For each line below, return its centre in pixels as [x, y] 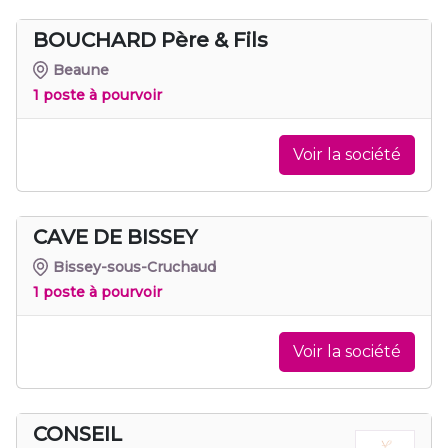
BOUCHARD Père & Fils [150, 39]
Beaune [81, 69]
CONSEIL [77, 433]
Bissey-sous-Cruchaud [135, 266]
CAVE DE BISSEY [115, 236]
